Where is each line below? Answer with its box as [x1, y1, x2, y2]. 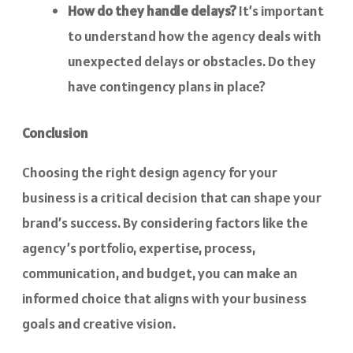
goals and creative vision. [22, 314, 176, 333]
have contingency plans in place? [68, 76, 266, 95]
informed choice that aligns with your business [22, 288, 307, 307]
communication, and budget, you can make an [22, 263, 298, 282]
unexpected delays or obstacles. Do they [68, 51, 316, 70]
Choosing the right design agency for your [22, 162, 277, 181]
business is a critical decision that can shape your [22, 188, 321, 206]
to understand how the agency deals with [68, 26, 321, 45]
